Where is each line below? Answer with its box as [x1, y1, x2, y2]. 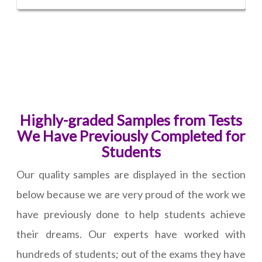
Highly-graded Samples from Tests [20, 111, 242, 129]
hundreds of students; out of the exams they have [16, 247, 246, 261]
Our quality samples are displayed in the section [16, 168, 246, 181]
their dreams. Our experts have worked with [16, 227, 246, 241]
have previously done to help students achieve [16, 208, 246, 221]
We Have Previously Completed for [17, 127, 245, 145]
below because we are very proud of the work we [16, 188, 246, 201]
